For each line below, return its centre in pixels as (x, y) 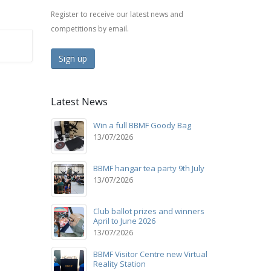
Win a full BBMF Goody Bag (142, 125)
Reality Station (119, 263)
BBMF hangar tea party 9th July (149, 168)
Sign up (73, 58)
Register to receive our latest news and (117, 14)
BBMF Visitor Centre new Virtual (150, 254)
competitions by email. (90, 28)
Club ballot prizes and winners (149, 211)
